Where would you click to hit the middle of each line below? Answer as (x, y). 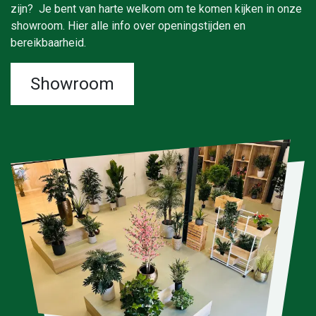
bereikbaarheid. (50, 43)
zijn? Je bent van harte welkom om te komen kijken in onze (156, 9)
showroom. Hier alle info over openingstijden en (128, 26)
